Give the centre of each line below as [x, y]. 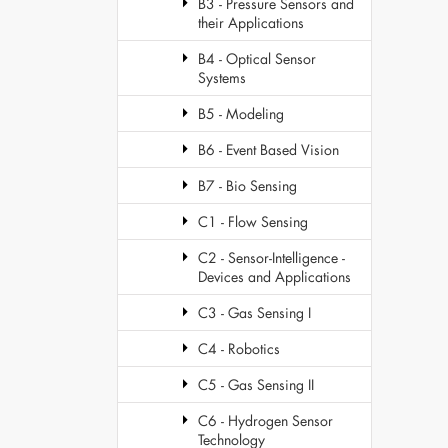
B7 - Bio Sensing [247, 185]
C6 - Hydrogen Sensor [265, 420]
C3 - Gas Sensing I [254, 312]
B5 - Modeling [241, 113]
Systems [222, 77]
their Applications [251, 22]
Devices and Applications [274, 276]
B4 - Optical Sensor [257, 58]
